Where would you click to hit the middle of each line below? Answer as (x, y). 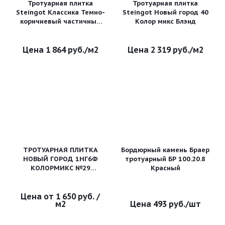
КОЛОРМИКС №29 (60, 168)
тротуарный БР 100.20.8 (165, 159)
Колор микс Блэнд (165, 21)
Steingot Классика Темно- (60, 12)
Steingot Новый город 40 (165, 12)
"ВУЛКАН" (60, 177)
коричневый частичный (60, 21)
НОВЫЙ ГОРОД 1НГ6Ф (60, 159)
